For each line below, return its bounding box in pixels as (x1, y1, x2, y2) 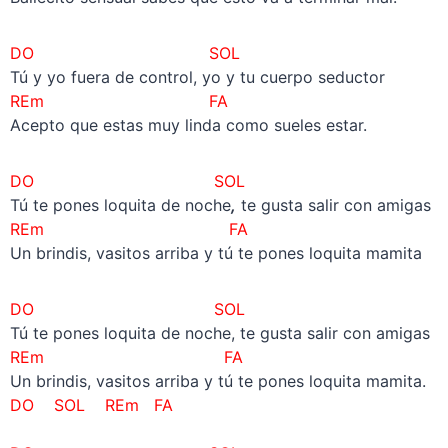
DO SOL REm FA (9, 395, 173, 416)
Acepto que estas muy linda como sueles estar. (9, 115, 367, 136)
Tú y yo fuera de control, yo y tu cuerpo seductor (9, 67, 385, 88)
